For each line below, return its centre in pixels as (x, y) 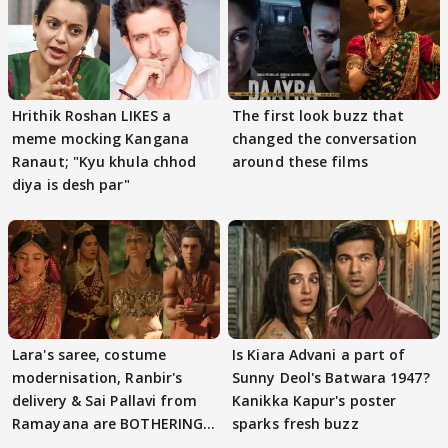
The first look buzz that (302, 115)
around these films (300, 161)
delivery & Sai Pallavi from (104, 400)
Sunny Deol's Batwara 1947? (331, 377)
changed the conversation (325, 138)
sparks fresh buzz (295, 423)
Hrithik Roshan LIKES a (92, 115)
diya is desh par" (71, 184)
